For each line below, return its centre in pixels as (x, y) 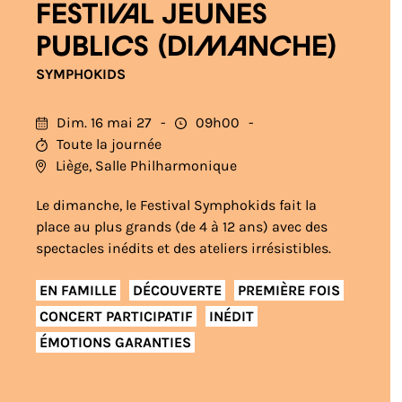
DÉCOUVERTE (177, 290)
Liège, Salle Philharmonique (146, 166)
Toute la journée (109, 144)
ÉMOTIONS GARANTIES (115, 342)
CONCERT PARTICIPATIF (116, 316)
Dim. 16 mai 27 (104, 122)
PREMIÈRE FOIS (289, 290)
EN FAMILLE (78, 290)
